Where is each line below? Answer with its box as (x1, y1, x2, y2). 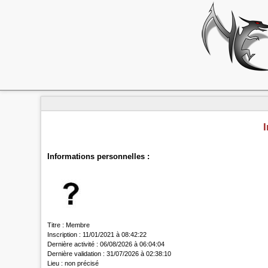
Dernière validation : (47, 250, 105, 258)
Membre (64, 221, 90, 229)
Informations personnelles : (47, 151, 150, 161)
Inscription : (47, 231, 81, 239)
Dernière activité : (47, 240, 99, 248)
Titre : (47, 221, 65, 229)
